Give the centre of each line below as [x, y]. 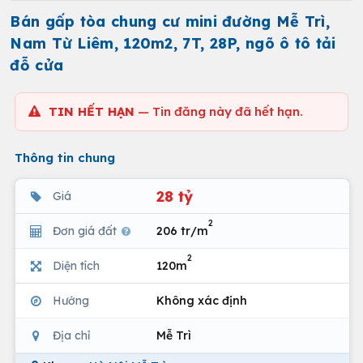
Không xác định [202, 300]
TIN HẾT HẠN [92, 111]
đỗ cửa [37, 65]
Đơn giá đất [86, 231]
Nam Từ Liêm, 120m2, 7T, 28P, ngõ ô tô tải [173, 43]
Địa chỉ [71, 335]
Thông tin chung [65, 158]
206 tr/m [182, 231]
